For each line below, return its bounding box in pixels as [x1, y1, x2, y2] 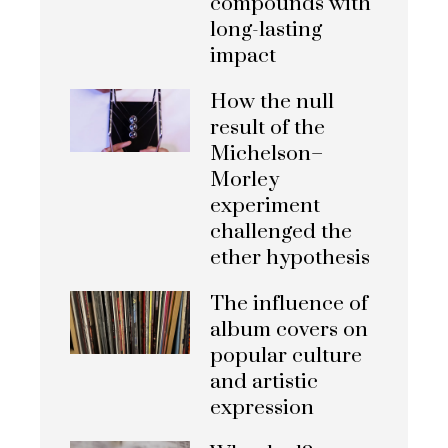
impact [210, 43, 276, 70]
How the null [210, 89, 334, 116]
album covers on [210, 317, 368, 344]
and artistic [210, 369, 318, 396]
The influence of [210, 291, 368, 318]
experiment [210, 193, 320, 220]
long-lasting [210, 17, 322, 44]
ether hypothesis [210, 245, 370, 272]
